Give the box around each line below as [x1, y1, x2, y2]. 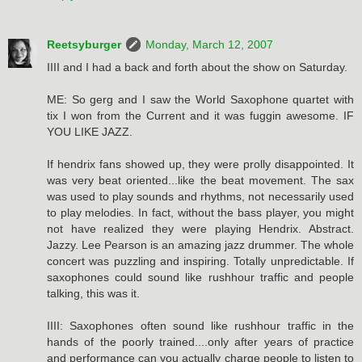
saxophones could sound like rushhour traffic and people [47, 270, 354, 284]
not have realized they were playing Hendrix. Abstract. [47, 221, 354, 235]
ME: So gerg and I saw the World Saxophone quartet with [47, 92, 354, 106]
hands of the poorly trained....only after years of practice [47, 335, 354, 348]
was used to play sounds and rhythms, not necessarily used [47, 189, 354, 203]
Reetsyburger [47, 37, 121, 51]
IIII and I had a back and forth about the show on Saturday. [47, 60, 347, 74]
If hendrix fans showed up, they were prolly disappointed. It [47, 157, 354, 170]
